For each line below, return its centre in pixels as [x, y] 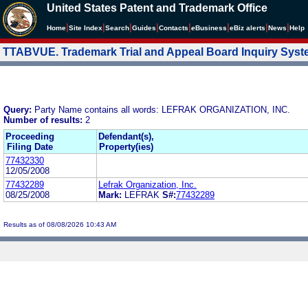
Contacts [174, 28]
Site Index [86, 28]
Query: [19, 109]
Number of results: [44, 120]
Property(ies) [126, 146]
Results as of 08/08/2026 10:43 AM [60, 224]
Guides [144, 28]
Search [117, 28]
